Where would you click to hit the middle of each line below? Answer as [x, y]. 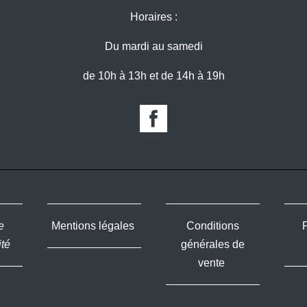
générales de [213, 244]
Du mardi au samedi [153, 46]
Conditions [213, 225]
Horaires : [153, 16]
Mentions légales [94, 225]
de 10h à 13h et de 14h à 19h [153, 75]
